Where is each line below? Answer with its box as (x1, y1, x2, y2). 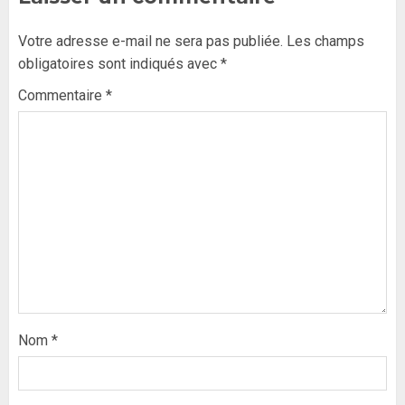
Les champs (287, 33, 364, 51)
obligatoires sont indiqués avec (18, 55, 221, 73)
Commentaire (18, 87, 106, 105)
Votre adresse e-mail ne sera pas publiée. (18, 33, 283, 51)
